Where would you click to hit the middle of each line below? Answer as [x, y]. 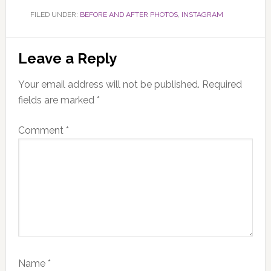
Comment [42, 130]
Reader [37, 48]
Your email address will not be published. [109, 84]
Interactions [57, 70]
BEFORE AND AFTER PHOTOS [129, 14]
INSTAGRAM [202, 14]
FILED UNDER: [55, 14]
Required [222, 84]
